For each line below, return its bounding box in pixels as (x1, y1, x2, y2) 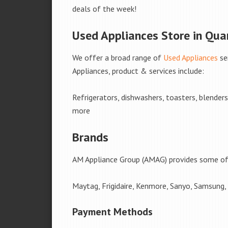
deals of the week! (72, 4, 136, 14)
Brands (72, 129, 108, 145)
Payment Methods (72, 205, 153, 218)
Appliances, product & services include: (72, 66, 204, 76)
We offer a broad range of (72, 52, 163, 63)
